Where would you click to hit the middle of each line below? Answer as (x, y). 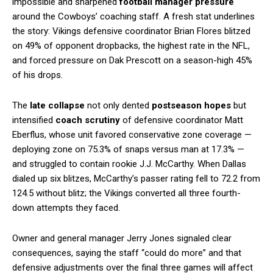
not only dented (118, 106)
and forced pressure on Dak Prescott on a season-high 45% (132, 61)
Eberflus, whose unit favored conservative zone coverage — (132, 135)
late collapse (57, 106)
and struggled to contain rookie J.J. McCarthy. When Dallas (129, 164)
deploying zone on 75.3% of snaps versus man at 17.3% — (128, 150)
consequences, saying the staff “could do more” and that (127, 253)
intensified (34, 120)
